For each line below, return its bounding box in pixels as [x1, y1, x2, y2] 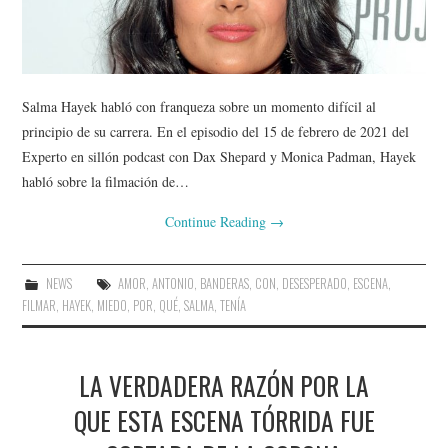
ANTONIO [151, 274, 194, 294]
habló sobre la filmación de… [22, 172, 190, 192]
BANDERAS [199, 274, 249, 294]
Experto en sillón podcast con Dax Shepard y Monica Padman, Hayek [22, 147, 417, 167]
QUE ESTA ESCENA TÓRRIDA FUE [73, 401, 375, 440]
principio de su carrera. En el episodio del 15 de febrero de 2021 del [22, 122, 410, 142]
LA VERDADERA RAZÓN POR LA [79, 366, 369, 405]
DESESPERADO [281, 274, 347, 294]
